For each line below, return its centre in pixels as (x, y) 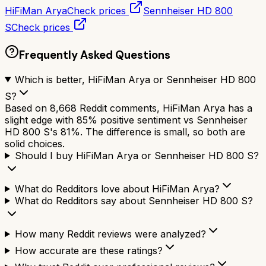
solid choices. (35, 143)
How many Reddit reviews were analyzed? (110, 234)
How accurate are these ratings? (88, 250)
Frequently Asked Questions (95, 55)
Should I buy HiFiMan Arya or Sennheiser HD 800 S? (137, 155)
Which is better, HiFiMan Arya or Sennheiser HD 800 (135, 79)
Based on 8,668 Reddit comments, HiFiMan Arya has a (129, 108)
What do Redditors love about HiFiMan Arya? (117, 189)
